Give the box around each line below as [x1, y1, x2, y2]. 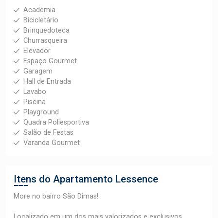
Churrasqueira [23, 36, 67, 45]
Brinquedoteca [23, 26, 70, 35]
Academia [23, 6, 55, 14]
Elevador [23, 47, 51, 55]
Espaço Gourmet [23, 57, 77, 65]
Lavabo [23, 88, 46, 96]
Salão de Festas [23, 128, 73, 137]
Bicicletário [23, 16, 58, 24]
